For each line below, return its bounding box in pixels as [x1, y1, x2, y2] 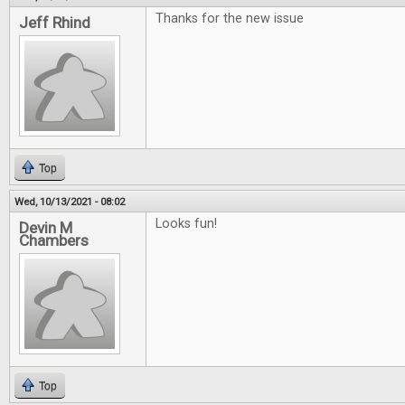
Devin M [19, 219, 72, 237]
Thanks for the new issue [155, 11, 304, 26]
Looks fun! [155, 216, 217, 231]
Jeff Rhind [19, 14, 90, 32]
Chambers [19, 231, 89, 250]
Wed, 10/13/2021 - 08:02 [14, 195, 125, 208]
